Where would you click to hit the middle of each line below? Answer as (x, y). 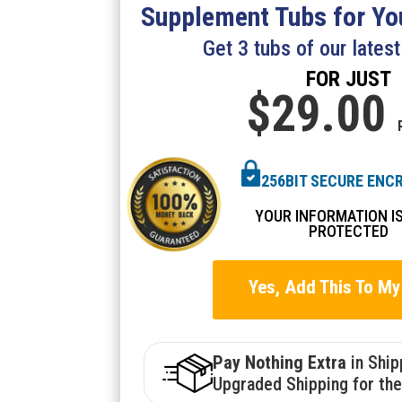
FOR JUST (348, 79)
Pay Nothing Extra (281, 362)
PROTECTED (348, 232)
